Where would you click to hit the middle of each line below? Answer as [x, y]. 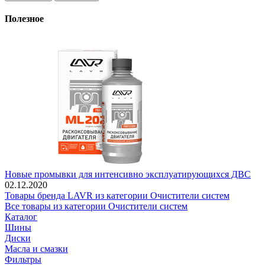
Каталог [21, 217]
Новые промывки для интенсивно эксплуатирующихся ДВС [128, 174]
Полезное [24, 19]
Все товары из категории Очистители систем [96, 206]
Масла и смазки [36, 249]
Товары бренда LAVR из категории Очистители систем [117, 196]
